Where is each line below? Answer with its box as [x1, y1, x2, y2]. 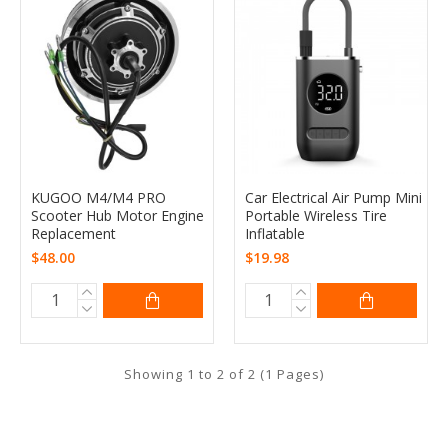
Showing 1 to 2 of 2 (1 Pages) [124, 364, 324, 383]
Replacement [31, 223, 116, 243]
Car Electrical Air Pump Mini [244, 187, 422, 207]
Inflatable [244, 223, 305, 243]
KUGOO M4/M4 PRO [31, 187, 166, 207]
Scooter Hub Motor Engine [31, 205, 204, 225]
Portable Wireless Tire [244, 205, 387, 225]
